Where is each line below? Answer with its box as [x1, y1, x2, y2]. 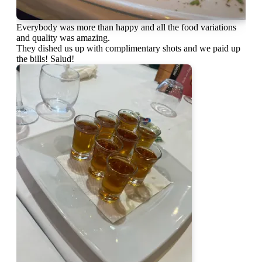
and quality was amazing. [16, 32, 110, 43]
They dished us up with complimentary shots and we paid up [16, 43, 240, 53]
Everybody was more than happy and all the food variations [16, 22, 236, 32]
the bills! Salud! [16, 53, 74, 64]
